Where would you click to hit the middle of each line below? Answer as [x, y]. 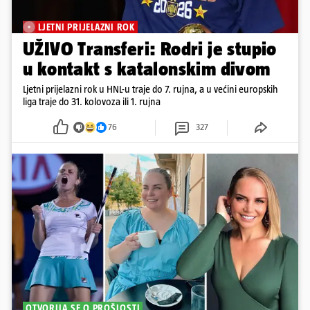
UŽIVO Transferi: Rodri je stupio [150, 48]
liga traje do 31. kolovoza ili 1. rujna [92, 101]
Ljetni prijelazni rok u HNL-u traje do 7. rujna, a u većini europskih [151, 89]
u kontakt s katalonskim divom [147, 69]
